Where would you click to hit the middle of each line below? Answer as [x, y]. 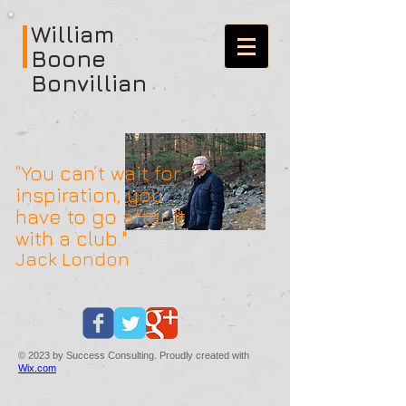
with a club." [72, 238]
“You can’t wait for [98, 173]
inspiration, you [89, 195]
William [72, 34]
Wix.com [37, 368]
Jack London [72, 259]
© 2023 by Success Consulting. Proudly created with [134, 355]
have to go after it [101, 217]
